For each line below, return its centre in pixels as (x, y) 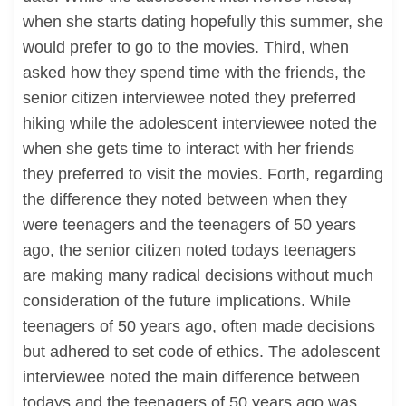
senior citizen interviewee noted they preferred (189, 98)
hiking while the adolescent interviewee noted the (200, 123)
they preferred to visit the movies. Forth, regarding (203, 174)
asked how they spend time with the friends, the (194, 72)
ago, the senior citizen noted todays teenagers (189, 250)
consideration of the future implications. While (187, 301)
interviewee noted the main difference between (191, 377)
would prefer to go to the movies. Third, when (186, 47)
